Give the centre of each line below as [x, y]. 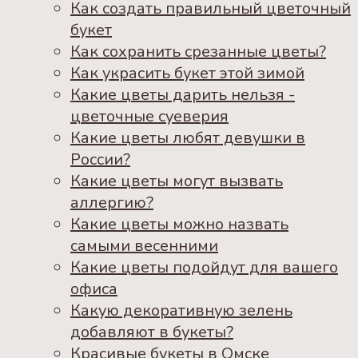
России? [100, 159]
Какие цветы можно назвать [179, 224]
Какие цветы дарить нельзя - [183, 94]
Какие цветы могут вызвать [177, 181]
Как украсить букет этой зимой [187, 73]
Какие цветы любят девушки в [188, 137]
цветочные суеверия [149, 116]
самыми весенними [144, 245]
